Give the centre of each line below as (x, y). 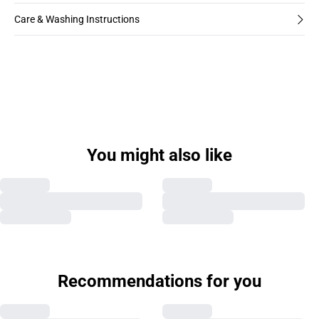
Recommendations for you (159, 281)
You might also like (159, 155)
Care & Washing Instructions (77, 19)
